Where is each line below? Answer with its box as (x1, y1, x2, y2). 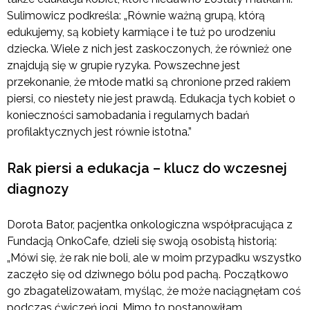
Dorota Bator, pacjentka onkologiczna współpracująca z (7, 218, 293, 232)
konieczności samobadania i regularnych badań (7, 109, 249, 122)
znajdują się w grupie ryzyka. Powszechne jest (7, 59, 240, 73)
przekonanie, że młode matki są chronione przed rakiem (7, 75, 291, 89)
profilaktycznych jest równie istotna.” (7, 125, 192, 139)
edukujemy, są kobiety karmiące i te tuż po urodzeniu (7, 26, 275, 39)
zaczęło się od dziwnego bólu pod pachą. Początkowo (7, 268, 289, 282)
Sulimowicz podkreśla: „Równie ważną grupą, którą (7, 9, 265, 23)
